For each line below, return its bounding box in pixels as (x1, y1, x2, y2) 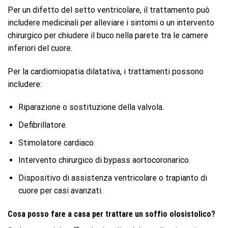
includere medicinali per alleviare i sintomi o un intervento (8, 17, 214, 27)
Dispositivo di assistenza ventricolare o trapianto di (18, 173, 207, 183)
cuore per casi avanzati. (18, 185, 103, 195)
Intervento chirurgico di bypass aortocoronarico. (18, 155, 190, 165)
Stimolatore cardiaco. (18, 137, 95, 148)
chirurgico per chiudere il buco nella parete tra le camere (8, 30, 208, 40)
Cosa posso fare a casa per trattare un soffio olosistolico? (8, 209, 215, 219)
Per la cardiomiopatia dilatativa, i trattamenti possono (8, 66, 204, 76)
